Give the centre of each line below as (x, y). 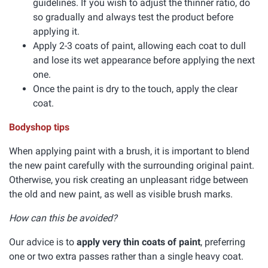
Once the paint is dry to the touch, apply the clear (135, 89)
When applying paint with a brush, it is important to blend (129, 151)
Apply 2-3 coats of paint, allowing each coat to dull (139, 46)
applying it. (56, 31)
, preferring (223, 242)
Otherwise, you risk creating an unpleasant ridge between (129, 180)
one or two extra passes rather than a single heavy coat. (126, 256)
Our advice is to (43, 242)
